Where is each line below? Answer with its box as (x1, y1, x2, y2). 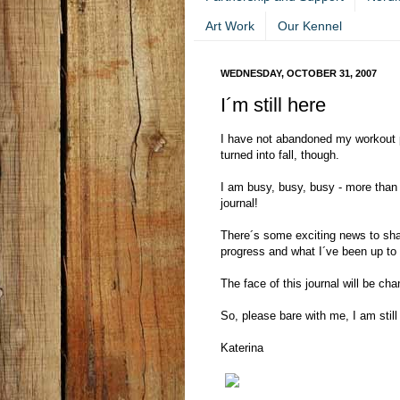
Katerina (221, 341, 263, 355)
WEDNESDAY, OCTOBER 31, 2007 (221, 68, 377, 79)
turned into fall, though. (221, 148, 339, 162)
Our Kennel (278, 18, 343, 33)
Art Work (205, 18, 255, 33)
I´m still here (221, 93, 326, 116)
